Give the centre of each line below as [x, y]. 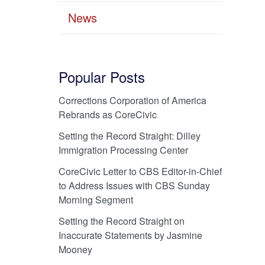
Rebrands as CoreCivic [107, 114]
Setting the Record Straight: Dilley [129, 135]
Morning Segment [96, 199]
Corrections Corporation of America [132, 100]
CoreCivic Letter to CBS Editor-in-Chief [140, 171]
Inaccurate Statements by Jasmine [130, 235]
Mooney [75, 249]
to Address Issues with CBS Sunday [134, 185]
